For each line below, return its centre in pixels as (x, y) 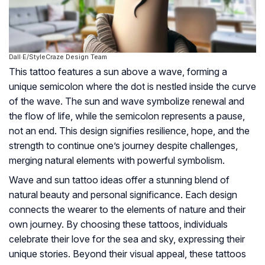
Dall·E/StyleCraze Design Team (58, 57)
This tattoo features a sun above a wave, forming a (118, 72)
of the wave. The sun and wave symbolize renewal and (127, 101)
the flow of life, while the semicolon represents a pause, (127, 116)
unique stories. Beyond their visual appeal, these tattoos (127, 254)
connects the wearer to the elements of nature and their (127, 209)
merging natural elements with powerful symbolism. (117, 160)
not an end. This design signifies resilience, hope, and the (129, 131)
